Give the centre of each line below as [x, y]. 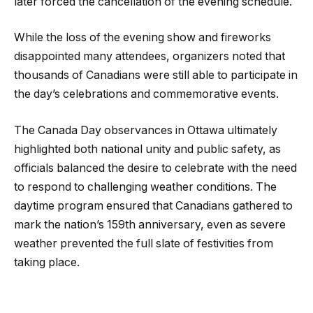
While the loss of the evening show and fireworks [143, 38]
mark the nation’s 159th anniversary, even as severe [150, 224]
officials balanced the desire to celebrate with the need [155, 168]
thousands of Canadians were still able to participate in [156, 75]
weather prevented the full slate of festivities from [144, 243]
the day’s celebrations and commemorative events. [146, 94]
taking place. [47, 262]
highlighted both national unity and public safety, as [147, 149]
